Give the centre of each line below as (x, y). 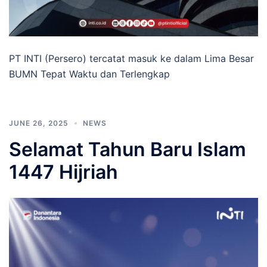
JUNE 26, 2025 (39, 123)
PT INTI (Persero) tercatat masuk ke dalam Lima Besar (131, 58)
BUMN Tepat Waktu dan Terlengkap (89, 74)
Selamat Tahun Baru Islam (128, 149)
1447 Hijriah (63, 172)
